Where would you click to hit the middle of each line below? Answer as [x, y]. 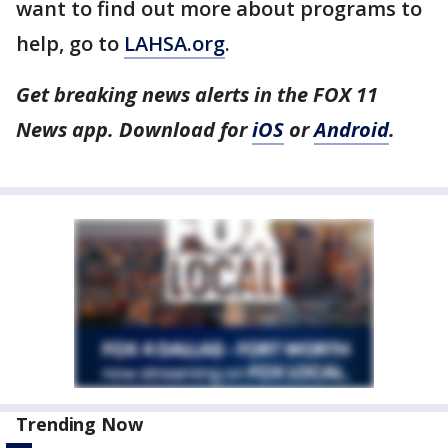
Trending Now [79, 423]
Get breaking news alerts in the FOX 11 [197, 94]
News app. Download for [134, 129]
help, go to [70, 43]
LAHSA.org [174, 43]
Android [351, 129]
